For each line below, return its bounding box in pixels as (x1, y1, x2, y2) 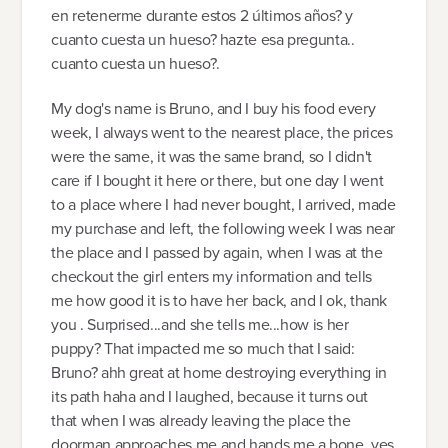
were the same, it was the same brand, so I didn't (51, 145, 372, 169)
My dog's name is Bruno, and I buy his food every (51, 97, 376, 121)
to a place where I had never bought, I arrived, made (51, 193, 396, 217)
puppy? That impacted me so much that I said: (51, 337, 355, 361)
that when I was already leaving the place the (51, 409, 351, 433)
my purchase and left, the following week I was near (51, 217, 396, 241)
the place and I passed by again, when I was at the (51, 241, 383, 265)
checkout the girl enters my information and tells (51, 265, 372, 289)
